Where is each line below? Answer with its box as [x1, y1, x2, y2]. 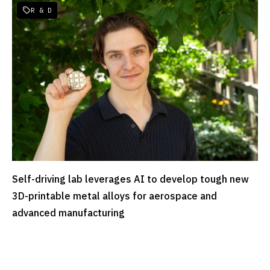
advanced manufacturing [12, 206, 125, 219]
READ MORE [30, 176, 67, 186]
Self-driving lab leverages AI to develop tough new [12, 172, 249, 185]
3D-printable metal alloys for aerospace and [12, 189, 217, 202]
